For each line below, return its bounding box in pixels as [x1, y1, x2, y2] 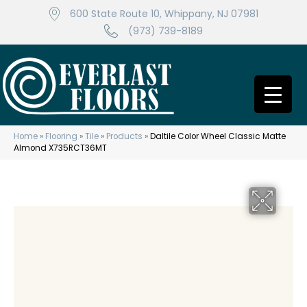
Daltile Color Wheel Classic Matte [150, 131, 286, 142]
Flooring [45, 131, 77, 142]
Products [106, 131, 143, 142]
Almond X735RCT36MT [14, 143, 107, 153]
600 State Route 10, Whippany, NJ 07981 [69, 7, 258, 21]
